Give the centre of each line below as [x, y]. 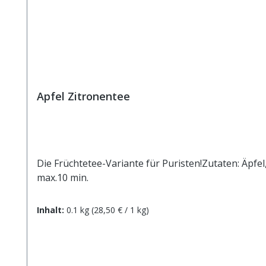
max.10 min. [63, 177]
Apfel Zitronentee [83, 96]
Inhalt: [52, 210]
